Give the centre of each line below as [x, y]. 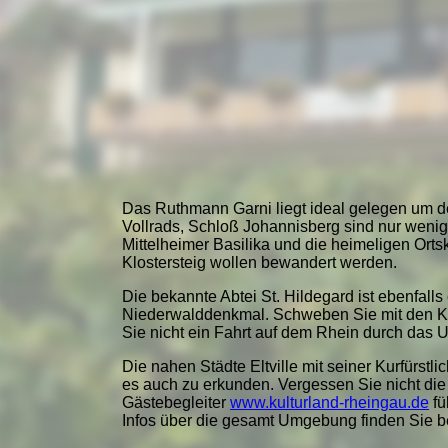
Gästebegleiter [176, 402]
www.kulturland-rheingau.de [329, 402]
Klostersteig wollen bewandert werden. [259, 262]
